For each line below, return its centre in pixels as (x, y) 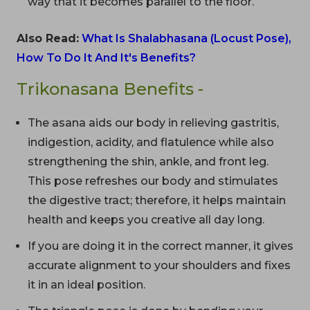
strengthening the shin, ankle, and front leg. (148, 161)
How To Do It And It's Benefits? (106, 57)
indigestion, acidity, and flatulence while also (151, 142)
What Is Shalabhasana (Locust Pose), (186, 38)
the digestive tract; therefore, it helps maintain (157, 200)
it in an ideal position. (86, 284)
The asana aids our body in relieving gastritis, (153, 122)
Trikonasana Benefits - (110, 89)
